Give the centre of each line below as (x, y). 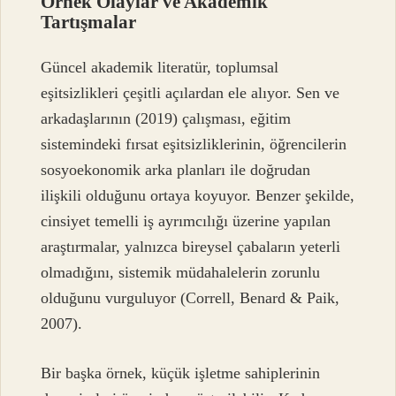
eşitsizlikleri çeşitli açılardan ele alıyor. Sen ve (190, 93)
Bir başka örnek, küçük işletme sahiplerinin (181, 373)
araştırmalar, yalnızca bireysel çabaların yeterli (191, 247)
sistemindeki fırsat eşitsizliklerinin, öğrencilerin (194, 145)
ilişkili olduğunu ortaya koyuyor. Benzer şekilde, (198, 196)
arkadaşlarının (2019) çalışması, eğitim (166, 119)
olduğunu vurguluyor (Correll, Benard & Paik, (190, 298)
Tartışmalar (89, 21)
